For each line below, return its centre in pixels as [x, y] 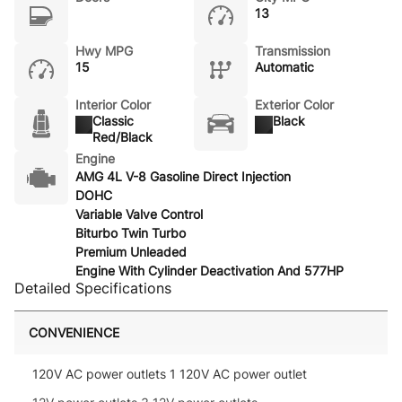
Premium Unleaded [131, 252]
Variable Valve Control [139, 214]
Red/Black [123, 137]
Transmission [293, 51]
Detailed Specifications [93, 288]
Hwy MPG [104, 51]
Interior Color [113, 105]
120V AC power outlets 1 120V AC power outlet [170, 374]
